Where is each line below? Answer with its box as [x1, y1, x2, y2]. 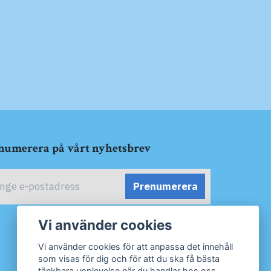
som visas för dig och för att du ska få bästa [38, 253, 220, 264]
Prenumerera [132, 179, 198, 193]
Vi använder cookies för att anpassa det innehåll [38, 241, 233, 252]
